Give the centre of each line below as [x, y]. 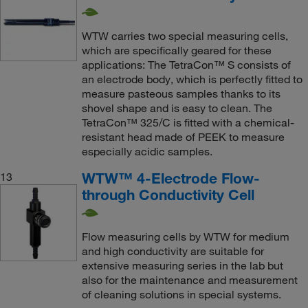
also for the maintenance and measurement [189, 279]
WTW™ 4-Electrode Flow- [170, 178]
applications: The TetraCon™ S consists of [186, 65]
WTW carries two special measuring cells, [185, 36]
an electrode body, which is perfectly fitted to [192, 79]
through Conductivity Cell [168, 195]
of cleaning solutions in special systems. [181, 294]
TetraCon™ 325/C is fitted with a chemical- [188, 123]
